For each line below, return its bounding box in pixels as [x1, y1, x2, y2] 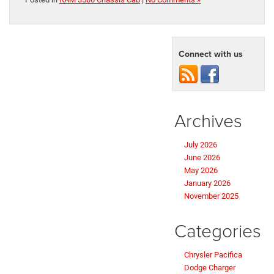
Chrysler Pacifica [184, 250, 242, 259]
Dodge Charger [184, 262, 235, 272]
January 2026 [184, 178, 231, 188]
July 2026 [184, 139, 217, 149]
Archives [174, 107, 242, 133]
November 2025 [184, 191, 239, 201]
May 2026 [184, 165, 218, 175]
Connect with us [179, 47, 243, 60]
